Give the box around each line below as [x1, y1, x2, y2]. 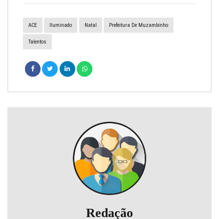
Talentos [28, 39, 46, 45]
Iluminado [49, 22, 72, 28]
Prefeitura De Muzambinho [109, 22, 168, 28]
